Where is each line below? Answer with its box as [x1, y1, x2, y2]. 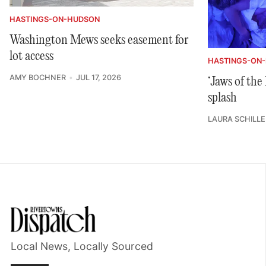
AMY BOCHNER [9, 72, 66, 82]
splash [208, 91, 237, 106]
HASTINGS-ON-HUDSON [9, 14, 100, 24]
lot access [9, 49, 53, 64]
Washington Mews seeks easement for [9, 33, 189, 47]
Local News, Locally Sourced [10, 240, 153, 253]
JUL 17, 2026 [75, 72, 121, 82]
